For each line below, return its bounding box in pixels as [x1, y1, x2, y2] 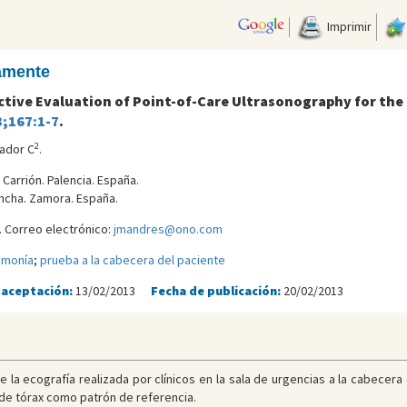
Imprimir [323, 17, 372, 35]
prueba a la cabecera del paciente [39, 252, 225, 269]
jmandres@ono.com [113, 221, 223, 238]
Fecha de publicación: [150, 283, 283, 300]
